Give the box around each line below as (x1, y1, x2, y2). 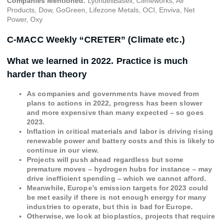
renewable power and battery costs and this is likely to (27, 137, 215, 145)
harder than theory (7, 69, 87, 79)
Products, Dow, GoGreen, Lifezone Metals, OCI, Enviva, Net (7, 6, 195, 14)
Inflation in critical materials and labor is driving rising (27, 127, 213, 135)
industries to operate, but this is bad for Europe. (27, 203, 193, 211)
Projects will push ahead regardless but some (27, 156, 184, 164)
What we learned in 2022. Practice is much (7, 56, 188, 66)
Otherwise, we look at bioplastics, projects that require (27, 212, 215, 220)
